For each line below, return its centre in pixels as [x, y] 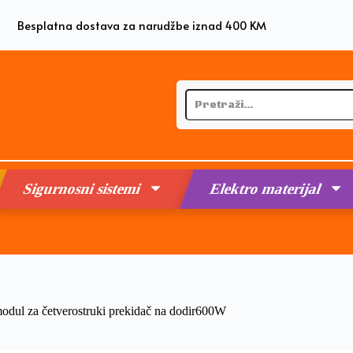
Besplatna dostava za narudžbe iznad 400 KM [142, 25]
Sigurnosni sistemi [82, 188]
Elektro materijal [266, 188]
